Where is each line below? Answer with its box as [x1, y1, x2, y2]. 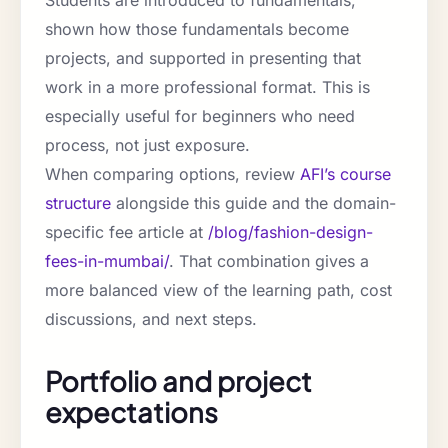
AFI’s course [300, 164, 391, 185]
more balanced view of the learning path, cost [45, 280, 392, 301]
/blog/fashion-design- [208, 222, 373, 243]
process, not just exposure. [45, 135, 250, 156]
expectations [45, 395, 218, 430]
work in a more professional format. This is [45, 77, 370, 98]
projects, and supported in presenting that [45, 48, 361, 69]
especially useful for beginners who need [45, 106, 355, 127]
